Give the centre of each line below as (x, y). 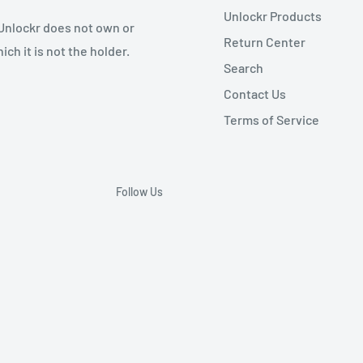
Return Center (265, 41)
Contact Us (255, 93)
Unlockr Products (273, 15)
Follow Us (139, 191)
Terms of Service (271, 119)
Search (243, 67)
